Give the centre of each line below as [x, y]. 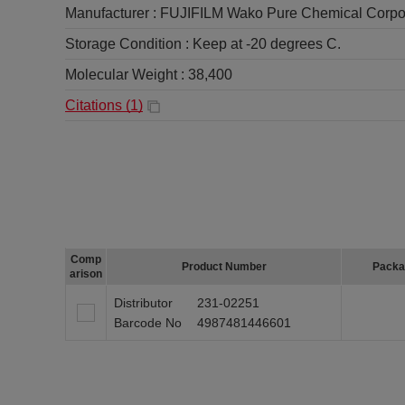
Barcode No [148, 323]
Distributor [143, 303]
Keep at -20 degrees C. [267, 44]
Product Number [224, 267]
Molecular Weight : [127, 75]
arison [86, 274]
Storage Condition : [129, 44]
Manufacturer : [113, 13]
